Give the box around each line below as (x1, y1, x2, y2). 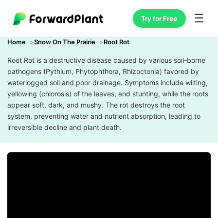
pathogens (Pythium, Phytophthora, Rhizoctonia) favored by (7, 67, 199, 75)
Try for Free (141, 14, 178, 22)
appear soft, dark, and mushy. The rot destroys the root (7, 101, 185, 109)
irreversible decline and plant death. (7, 123, 122, 131)
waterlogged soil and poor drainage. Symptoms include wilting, (7, 78, 208, 87)
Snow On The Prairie (34, 38, 95, 46)
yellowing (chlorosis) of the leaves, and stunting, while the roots (7, 90, 208, 98)
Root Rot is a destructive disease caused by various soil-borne (7, 56, 205, 64)
